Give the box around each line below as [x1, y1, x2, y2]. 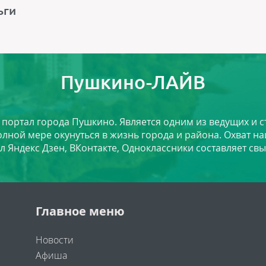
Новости [35, 233, 74, 246]
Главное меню [35, 203, 125, 219]
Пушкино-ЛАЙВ [61, 71, 205, 93]
